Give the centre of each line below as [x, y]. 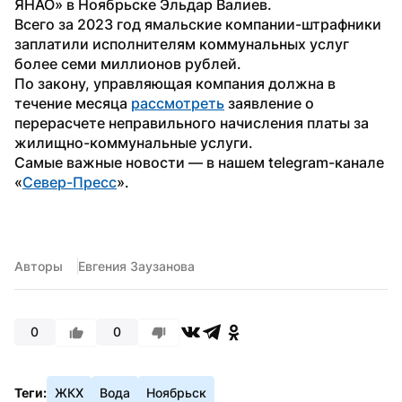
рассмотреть [178, 103]
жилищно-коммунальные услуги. [135, 142]
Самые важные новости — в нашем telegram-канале [199, 162]
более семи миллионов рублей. [128, 63]
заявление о [269, 103]
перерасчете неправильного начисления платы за [192, 122]
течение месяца [73, 103]
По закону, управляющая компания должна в [175, 83]
